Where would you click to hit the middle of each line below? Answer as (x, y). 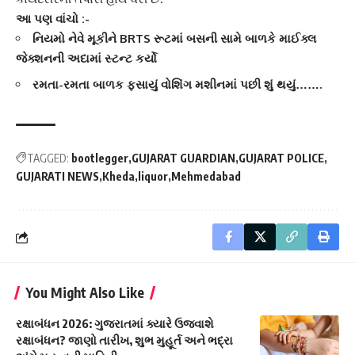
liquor (153, 177)
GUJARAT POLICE (281, 158)
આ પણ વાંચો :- (53, 19)
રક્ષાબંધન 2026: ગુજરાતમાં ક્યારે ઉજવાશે (115, 324)
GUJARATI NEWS (57, 177)
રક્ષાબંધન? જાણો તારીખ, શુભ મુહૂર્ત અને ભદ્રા (124, 340)
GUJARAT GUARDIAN (183, 158)
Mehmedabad (206, 177)
